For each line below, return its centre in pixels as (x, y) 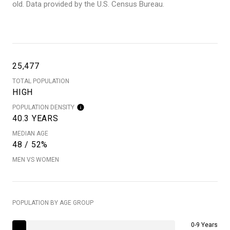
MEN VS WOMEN (36, 159)
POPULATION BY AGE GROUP (53, 203)
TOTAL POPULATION (41, 81)
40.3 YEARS (35, 118)
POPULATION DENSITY (43, 107)
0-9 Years (204, 225)
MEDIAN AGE (30, 133)
